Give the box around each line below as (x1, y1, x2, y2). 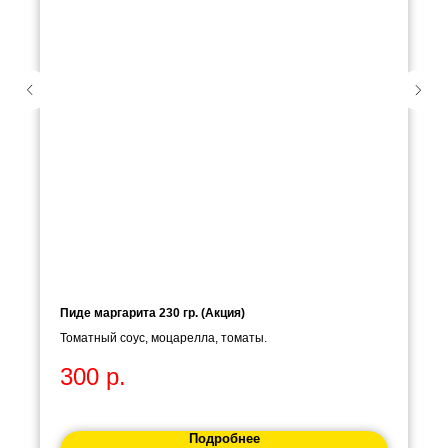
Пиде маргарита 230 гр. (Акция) (60, 306, 245, 321)
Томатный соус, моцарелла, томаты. (60, 331, 267, 346)
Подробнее (188, 430, 260, 446)
